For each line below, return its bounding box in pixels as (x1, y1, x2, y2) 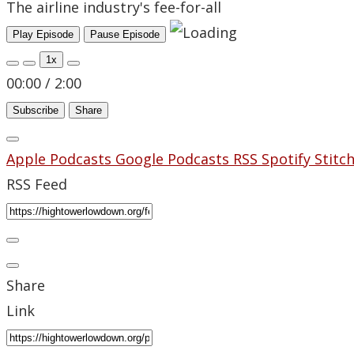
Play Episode (13, 28, 73, 41)
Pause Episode (90, 28, 160, 41)
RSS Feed (6, 175, 67, 194)
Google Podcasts (115, 149, 233, 169)
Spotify (262, 149, 314, 169)
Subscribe (13, 104, 58, 117)
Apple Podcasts (6, 149, 115, 169)
